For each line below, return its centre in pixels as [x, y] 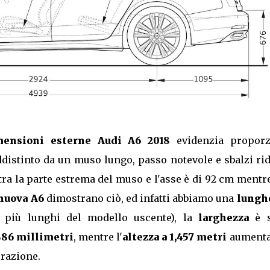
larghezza [223, 218]
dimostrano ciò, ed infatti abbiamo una [140, 199]
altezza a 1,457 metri [175, 237]
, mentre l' [98, 237]
